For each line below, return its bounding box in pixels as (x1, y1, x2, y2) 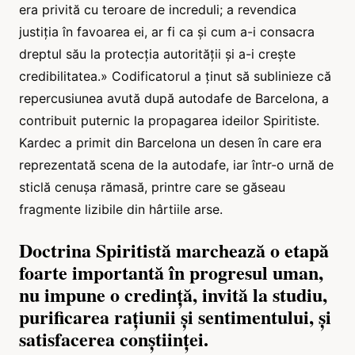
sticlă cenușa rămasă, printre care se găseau (19, 178, 285, 195)
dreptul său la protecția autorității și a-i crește (19, 45, 296, 62)
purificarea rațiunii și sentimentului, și (19, 302, 331, 330)
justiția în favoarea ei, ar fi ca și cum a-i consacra (19, 23, 315, 40)
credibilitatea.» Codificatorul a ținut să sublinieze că (19, 67, 331, 84)
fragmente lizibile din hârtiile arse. (19, 200, 223, 217)
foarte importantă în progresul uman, (19, 258, 323, 286)
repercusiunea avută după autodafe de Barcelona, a (19, 90, 329, 106)
